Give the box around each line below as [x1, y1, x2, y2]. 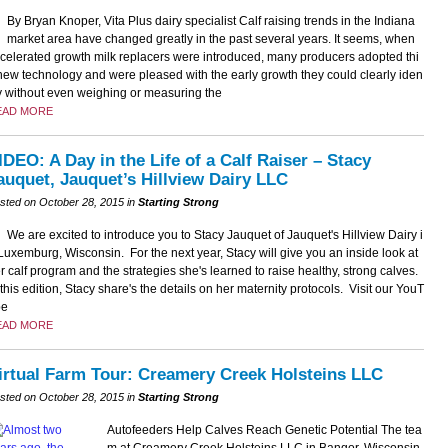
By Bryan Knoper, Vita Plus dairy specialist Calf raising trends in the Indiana [6, 14, 415, 29]
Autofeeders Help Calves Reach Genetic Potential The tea [106, 423, 422, 438]
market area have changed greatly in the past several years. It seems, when [6, 32, 415, 47]
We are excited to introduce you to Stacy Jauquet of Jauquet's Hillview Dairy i [6, 228, 423, 243]
